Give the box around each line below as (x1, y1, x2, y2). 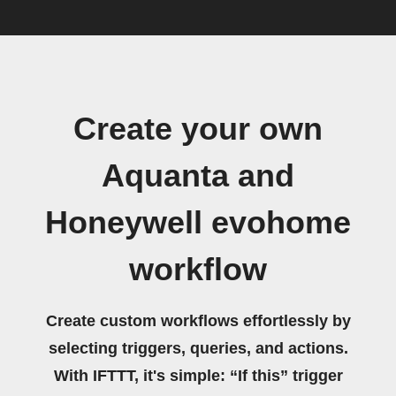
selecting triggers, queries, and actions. (48, 339, 348, 357)
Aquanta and (102, 158, 294, 194)
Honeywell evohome (45, 205, 351, 240)
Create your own (73, 111, 323, 147)
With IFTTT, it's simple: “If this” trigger (53, 367, 343, 385)
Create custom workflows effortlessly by (45, 312, 351, 330)
